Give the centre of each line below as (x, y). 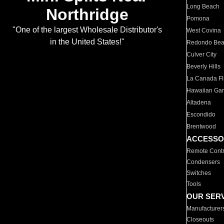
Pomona (198, 18)
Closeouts (200, 219)
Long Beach (203, 6)
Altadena (199, 102)
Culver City (202, 54)
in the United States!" (87, 42)
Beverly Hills (204, 66)
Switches (199, 173)
